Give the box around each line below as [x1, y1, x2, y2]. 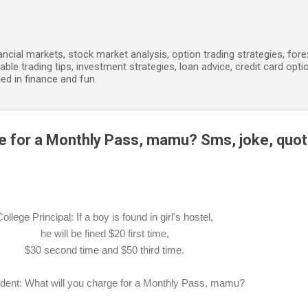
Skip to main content [107, 11, 201, 23]
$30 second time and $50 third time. [25, 243, 184, 256]
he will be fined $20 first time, [40, 227, 169, 239]
